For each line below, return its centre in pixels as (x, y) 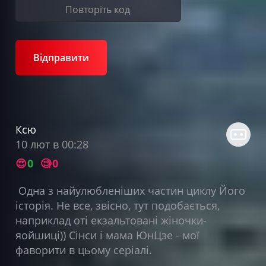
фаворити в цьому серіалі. (85, 250)
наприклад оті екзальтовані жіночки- (111, 220)
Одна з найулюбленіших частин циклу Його (130, 190)
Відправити (61, 57)
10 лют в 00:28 (52, 144)
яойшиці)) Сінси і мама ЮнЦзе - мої (107, 235)
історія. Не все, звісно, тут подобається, (117, 205)
